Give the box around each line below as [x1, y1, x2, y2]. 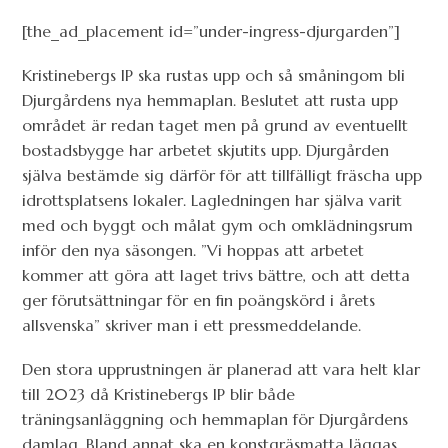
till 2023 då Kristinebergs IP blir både [22, 384, 296, 405]
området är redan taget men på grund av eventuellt [22, 115, 409, 136]
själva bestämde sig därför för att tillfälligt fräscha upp [22, 165, 423, 186]
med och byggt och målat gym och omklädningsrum [22, 215, 414, 236]
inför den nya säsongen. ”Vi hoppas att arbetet [22, 240, 365, 261]
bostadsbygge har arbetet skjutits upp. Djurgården [22, 140, 390, 161]
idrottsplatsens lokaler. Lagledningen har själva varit [22, 190, 403, 211]
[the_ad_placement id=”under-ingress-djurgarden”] [22, 20, 401, 41]
